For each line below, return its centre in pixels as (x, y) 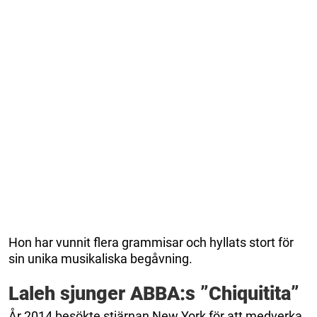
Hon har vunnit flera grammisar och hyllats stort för (151, 243)
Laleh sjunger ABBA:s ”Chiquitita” (154, 294)
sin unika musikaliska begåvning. (100, 259)
